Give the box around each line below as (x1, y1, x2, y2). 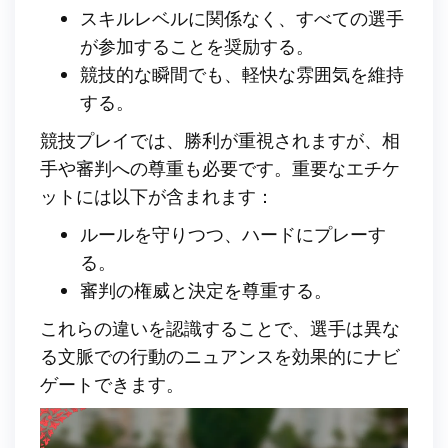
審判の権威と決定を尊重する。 (80, 278, 332, 301)
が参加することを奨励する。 (80, 34, 314, 57)
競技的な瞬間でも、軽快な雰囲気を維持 (80, 62, 404, 85)
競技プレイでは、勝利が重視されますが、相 (40, 128, 400, 151)
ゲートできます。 (40, 372, 184, 395)
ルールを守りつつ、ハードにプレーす (80, 222, 386, 245)
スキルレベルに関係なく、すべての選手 (80, 6, 404, 29)
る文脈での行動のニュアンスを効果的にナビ (40, 344, 400, 367)
